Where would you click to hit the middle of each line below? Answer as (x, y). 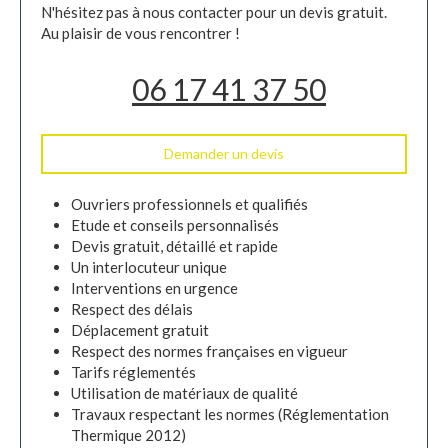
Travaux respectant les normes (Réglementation (230, 414)
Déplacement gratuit (140, 330)
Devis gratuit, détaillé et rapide (174, 246)
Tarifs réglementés (133, 372)
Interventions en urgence (154, 288)
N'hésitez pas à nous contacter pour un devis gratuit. (214, 12)
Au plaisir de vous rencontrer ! (140, 33)
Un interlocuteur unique (149, 267)
